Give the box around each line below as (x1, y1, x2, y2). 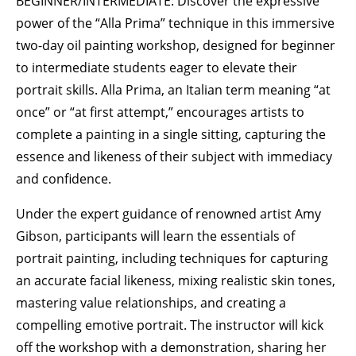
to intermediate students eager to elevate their (16, 59, 297, 76)
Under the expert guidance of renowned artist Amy (16, 205, 321, 222)
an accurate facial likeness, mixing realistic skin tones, (16, 272, 335, 289)
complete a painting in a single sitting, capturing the (16, 126, 326, 143)
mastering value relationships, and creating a (16, 294, 286, 311)
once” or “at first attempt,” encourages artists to (16, 103, 304, 121)
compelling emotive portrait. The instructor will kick (16, 316, 323, 334)
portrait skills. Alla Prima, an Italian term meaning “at (16, 81, 331, 99)
